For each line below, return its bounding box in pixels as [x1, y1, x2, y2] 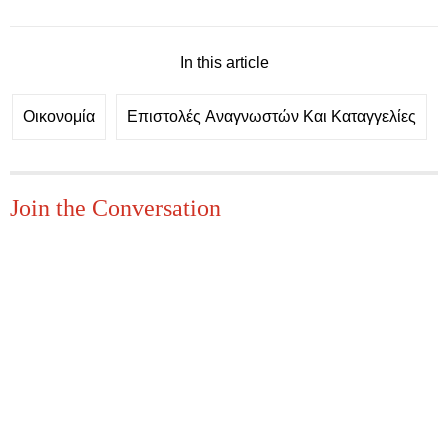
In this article [179, 54, 269, 71]
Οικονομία [22, 108, 95, 125]
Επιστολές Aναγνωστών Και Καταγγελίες [126, 108, 416, 125]
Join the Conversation [10, 194, 221, 221]
